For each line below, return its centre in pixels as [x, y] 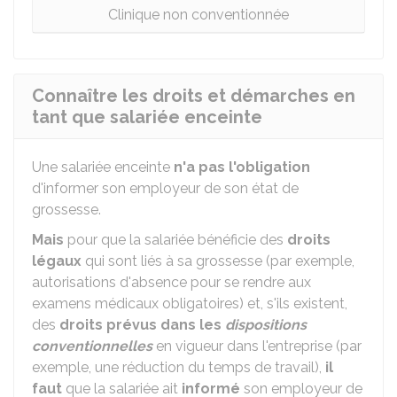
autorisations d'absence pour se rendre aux [171, 282]
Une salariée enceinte [103, 167]
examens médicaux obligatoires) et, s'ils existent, [190, 304]
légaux [57, 261]
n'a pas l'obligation [242, 167]
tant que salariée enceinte [147, 117]
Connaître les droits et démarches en [194, 96]
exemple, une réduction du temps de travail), [179, 367]
